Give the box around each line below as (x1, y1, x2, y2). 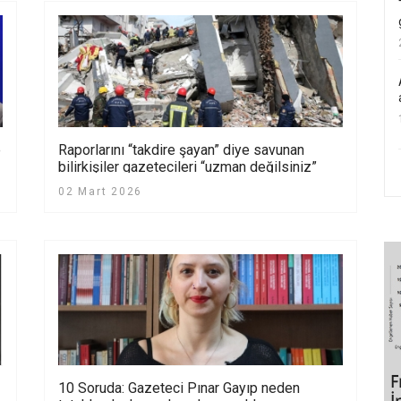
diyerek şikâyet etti (58, 175, 177, 192)
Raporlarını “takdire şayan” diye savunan (58, 141, 304, 158)
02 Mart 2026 (58, 184, 142, 198)
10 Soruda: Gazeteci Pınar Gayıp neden (58, 380, 300, 397)
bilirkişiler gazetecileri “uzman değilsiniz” (58, 158, 317, 175)
